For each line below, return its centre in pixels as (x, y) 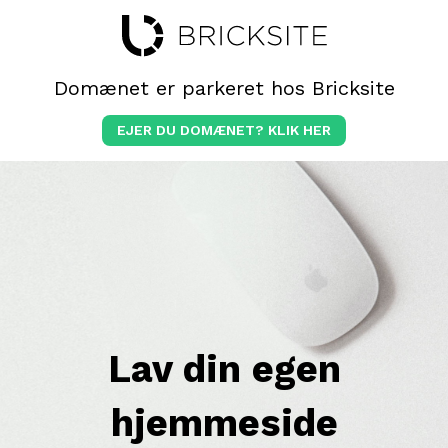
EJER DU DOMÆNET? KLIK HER (224, 130)
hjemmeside (224, 423)
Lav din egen (224, 369)
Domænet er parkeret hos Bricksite (224, 88)
